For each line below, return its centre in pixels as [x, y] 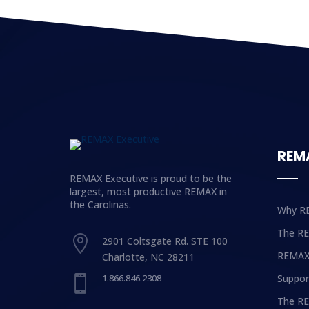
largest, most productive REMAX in [148, 192]
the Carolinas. [100, 205]
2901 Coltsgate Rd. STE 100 [165, 241]
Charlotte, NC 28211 [149, 257]
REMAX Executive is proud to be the [150, 179]
